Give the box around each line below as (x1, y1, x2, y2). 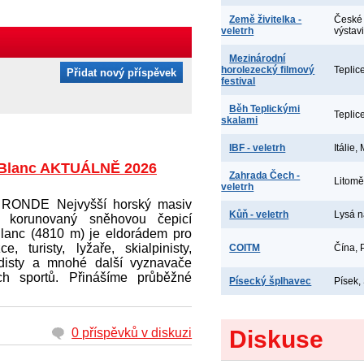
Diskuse (229, 326, 324, 353)
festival (221, 76, 256, 87)
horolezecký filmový (221, 64, 315, 76)
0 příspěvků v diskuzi (71, 325, 193, 340)
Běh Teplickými (229, 103, 301, 115)
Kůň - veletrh (229, 209, 289, 220)
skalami (221, 115, 258, 126)
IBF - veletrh (229, 142, 286, 154)
